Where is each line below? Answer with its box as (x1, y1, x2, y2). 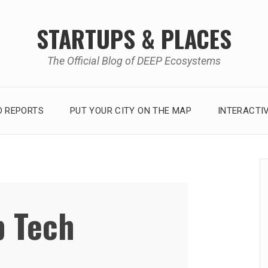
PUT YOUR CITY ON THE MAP (69, 105, 191, 116)
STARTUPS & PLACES (36, 20, 232, 56)
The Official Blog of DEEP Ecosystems (47, 54, 221, 67)
